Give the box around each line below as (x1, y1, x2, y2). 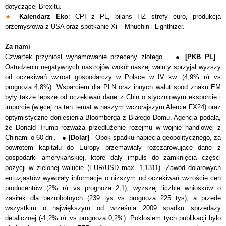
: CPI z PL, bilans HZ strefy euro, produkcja (68, 12, 221, 20)
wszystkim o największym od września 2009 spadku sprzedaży (5, 204, 221, 212)
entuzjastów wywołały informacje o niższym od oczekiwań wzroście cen (5, 174, 221, 182)
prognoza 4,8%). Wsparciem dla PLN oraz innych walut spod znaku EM (5, 83, 221, 91)
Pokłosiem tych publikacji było (130, 214, 221, 222)
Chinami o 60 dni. (5, 133, 63, 141)
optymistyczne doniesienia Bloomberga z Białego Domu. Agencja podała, (5, 113, 221, 121)
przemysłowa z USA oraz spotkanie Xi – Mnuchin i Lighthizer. (5, 22, 185, 30)
